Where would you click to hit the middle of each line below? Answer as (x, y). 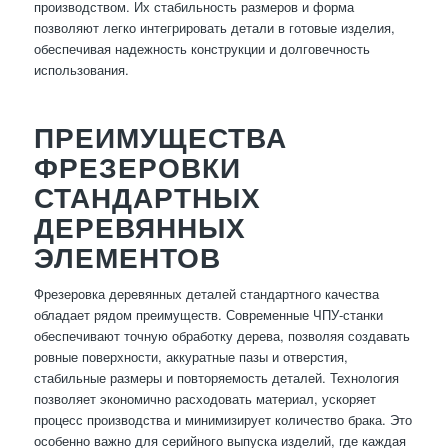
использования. (81, 70)
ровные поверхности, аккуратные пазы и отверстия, (190, 357)
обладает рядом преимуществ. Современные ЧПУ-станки (208, 315)
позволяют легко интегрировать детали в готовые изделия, (214, 28)
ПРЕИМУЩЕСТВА (160, 137)
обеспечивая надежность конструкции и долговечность (201, 49)
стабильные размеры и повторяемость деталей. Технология (216, 378)
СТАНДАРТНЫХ (147, 197)
